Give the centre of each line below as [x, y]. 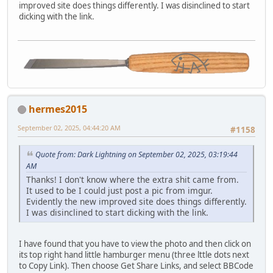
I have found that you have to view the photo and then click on [135, 243]
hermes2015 [58, 109]
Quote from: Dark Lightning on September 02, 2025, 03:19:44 [136, 155]
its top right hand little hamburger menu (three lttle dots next [134, 254]
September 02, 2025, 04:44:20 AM [69, 127]
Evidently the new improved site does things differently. [136, 201]
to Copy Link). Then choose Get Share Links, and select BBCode [136, 265]
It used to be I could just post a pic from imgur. [119, 190]
